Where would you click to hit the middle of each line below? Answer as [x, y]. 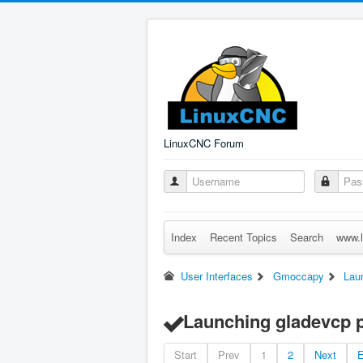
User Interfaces [217, 276]
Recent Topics [243, 237]
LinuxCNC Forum [204, 143]
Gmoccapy [298, 276]
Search [307, 237]
